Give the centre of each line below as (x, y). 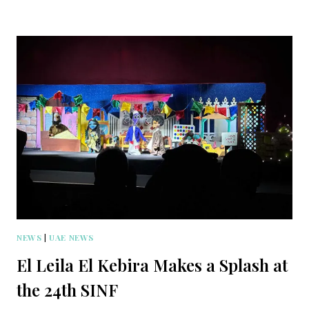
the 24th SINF (67, 290)
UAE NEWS (71, 238)
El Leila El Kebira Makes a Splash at (152, 265)
